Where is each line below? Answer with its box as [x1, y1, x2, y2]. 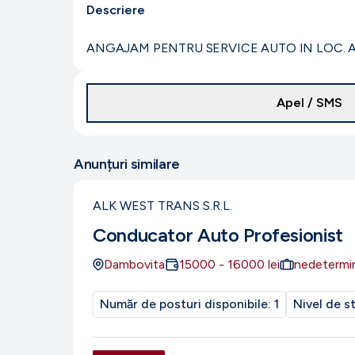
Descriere [86, 2, 145, 17]
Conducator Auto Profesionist [93, 223, 343, 246]
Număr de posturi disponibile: [100, 296, 274, 311]
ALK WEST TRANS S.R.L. [93, 198, 232, 213]
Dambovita [104, 257, 165, 272]
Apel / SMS [277, 95, 342, 110]
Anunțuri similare [74, 155, 180, 173]
